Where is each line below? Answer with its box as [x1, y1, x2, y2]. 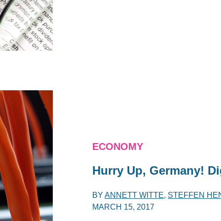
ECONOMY [92, 141, 144, 152]
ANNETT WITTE [105, 190, 164, 199]
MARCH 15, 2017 [92, 202, 155, 211]
